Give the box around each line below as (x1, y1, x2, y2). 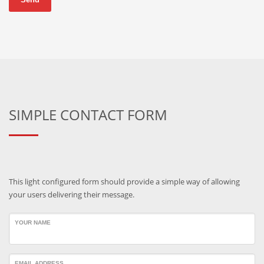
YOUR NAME (15, 219, 51, 226)
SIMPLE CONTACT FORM (9, 105, 167, 124)
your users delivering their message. (9, 189, 134, 200)
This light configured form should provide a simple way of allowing (9, 176, 240, 187)
